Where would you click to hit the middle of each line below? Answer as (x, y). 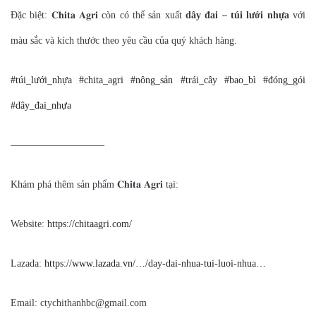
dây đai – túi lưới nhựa (237, 16)
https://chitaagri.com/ (90, 224)
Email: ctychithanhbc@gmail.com (79, 303)
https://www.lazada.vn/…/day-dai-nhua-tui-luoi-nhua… (155, 264)
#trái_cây (199, 80)
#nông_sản (152, 80)
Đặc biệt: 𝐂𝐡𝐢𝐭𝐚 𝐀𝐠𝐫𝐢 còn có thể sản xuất (98, 16)
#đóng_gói (285, 80)
